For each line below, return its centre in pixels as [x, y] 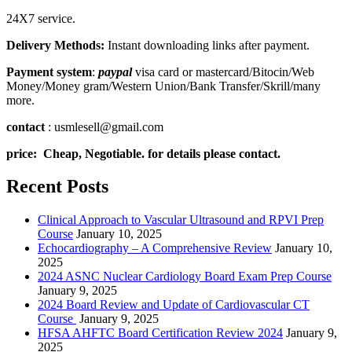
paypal [115, 71]
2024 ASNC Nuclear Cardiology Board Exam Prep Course [185, 277]
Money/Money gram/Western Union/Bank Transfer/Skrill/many [163, 86]
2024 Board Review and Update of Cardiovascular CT [174, 305]
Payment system [49, 71]
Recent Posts [57, 187]
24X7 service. [41, 18]
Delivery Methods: [55, 45]
